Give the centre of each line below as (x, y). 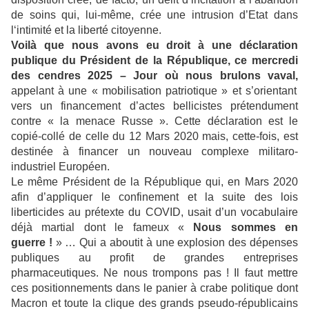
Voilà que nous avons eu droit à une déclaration (154, 45)
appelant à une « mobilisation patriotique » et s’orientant (154, 90)
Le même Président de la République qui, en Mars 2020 (154, 181)
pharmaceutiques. (58, 272)
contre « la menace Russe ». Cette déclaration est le (154, 121)
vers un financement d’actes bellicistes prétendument (154, 106)
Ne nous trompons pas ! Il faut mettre (201, 272)
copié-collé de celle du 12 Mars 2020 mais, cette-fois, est (154, 136)
